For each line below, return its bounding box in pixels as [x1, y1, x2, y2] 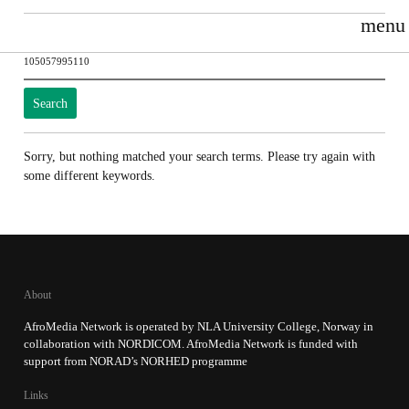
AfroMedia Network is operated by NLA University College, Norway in [23, 319, 373, 333]
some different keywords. [23, 167, 155, 183]
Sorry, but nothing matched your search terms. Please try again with [23, 148, 375, 163]
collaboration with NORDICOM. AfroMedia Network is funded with [23, 336, 358, 351]
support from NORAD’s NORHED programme [23, 353, 247, 368]
